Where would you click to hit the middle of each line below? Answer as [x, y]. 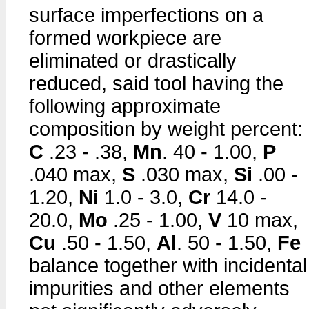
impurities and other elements [159, 288]
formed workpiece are [125, 38]
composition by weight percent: [166, 129]
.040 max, [76, 175]
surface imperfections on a [146, 15]
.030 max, [185, 175]
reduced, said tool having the [156, 83]
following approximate [125, 106]
